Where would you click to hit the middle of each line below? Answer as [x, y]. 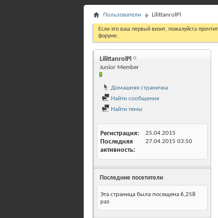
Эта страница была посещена [140, 194]
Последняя [117, 142]
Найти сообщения [134, 99]
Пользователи [122, 15]
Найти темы [126, 109]
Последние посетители [131, 178]
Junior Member [119, 67]
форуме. [108, 36]
